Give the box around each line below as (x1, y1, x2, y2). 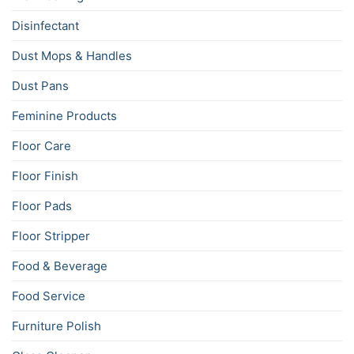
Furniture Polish (12, 318, 101, 334)
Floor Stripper (12, 228, 90, 244)
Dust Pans (12, 78, 69, 94)
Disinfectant (12, 18, 79, 34)
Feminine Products (12, 108, 117, 124)
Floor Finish (12, 168, 78, 184)
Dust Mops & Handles (12, 48, 132, 64)
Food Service (12, 288, 85, 304)
